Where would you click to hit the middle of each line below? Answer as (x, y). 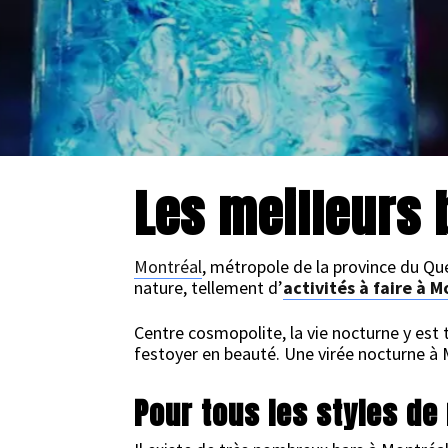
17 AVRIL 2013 (230, 176)
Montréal (168, 266)
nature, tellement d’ (209, 287)
